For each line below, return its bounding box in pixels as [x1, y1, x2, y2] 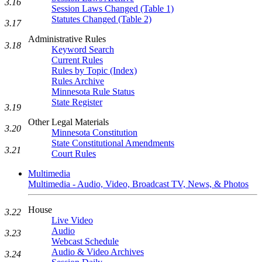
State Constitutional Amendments [51, 138, 174, 148]
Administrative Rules [28, 34, 106, 44]
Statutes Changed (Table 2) [51, 14, 151, 24]
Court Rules [51, 149, 96, 158]
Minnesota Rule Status [51, 87, 135, 96]
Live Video [51, 215, 93, 225]
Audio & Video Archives [51, 247, 144, 257]
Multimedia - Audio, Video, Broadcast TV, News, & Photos [28, 179, 249, 189]
